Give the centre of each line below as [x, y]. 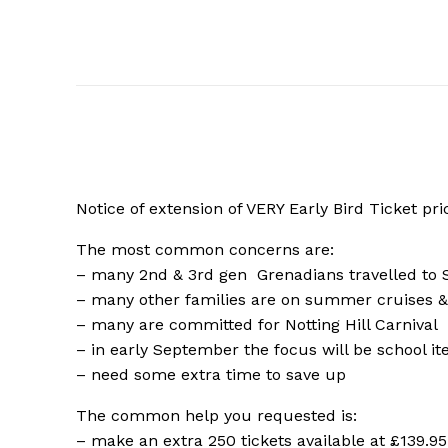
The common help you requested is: [216, 416]
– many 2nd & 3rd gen [164, 275]
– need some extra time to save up [211, 375]
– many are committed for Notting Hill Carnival [257, 325]
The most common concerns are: [205, 250]
